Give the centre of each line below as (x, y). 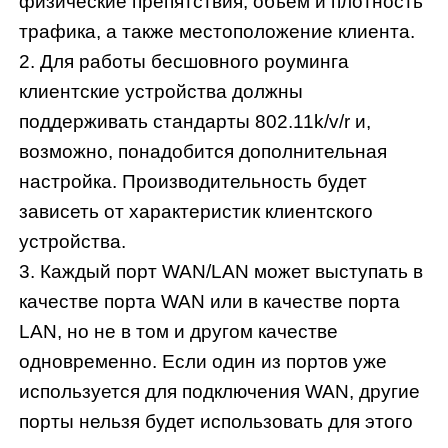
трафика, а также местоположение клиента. (217, 32)
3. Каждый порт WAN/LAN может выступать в (221, 272)
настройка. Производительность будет (193, 182)
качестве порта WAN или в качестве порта (210, 302)
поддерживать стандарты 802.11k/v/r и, (195, 122)
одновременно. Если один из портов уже (203, 362)
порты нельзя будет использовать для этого (216, 422)
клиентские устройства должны (161, 92)
